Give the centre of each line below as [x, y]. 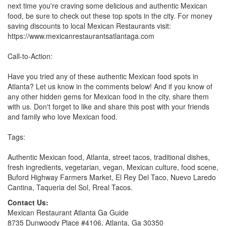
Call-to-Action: [30, 56]
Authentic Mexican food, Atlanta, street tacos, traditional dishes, [109, 157]
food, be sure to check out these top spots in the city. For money [110, 15]
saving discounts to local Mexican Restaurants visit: [89, 25]
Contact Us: [28, 202]
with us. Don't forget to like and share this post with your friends [108, 106]
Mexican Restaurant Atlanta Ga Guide [68, 212]
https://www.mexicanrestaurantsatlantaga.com [81, 36]
